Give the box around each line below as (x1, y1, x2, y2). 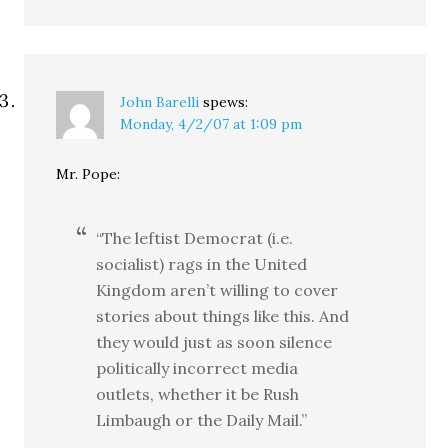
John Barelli (120, 93, 200, 112)
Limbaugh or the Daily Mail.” (96, 410, 308, 431)
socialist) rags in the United (96, 254, 308, 275)
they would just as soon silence (96, 332, 333, 353)
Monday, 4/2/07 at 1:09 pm (120, 115, 303, 134)
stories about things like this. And (96, 306, 350, 327)
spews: (203, 93, 249, 112)
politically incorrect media (96, 358, 299, 379)
